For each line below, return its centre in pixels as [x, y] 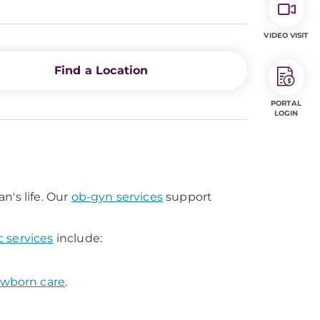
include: [78, 238]
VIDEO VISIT [286, 35]
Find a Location [101, 70]
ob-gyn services [117, 197]
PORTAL [286, 103]
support [187, 197]
